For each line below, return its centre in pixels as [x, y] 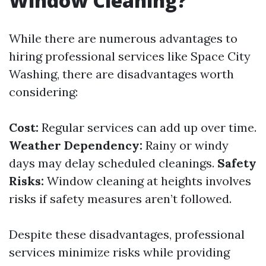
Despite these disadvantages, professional [127, 234]
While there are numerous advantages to [123, 38]
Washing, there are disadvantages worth [121, 74]
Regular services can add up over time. [148, 127]
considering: [43, 92]
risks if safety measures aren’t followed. [120, 199]
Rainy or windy [186, 145]
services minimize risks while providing [119, 252]
